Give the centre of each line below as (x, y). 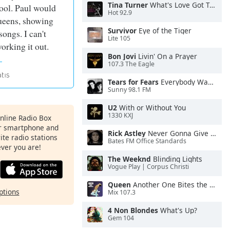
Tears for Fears (133, 82)
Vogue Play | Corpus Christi (148, 167)
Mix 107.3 (122, 193)
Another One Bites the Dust (170, 185)
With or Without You (151, 108)
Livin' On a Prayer (167, 56)
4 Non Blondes (133, 210)
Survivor (122, 31)
